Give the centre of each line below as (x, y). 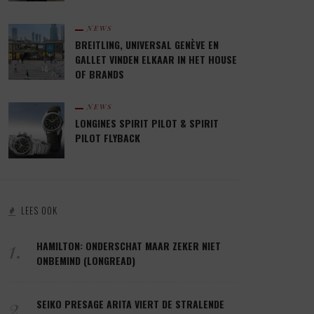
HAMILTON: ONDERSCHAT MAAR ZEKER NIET (129, 245)
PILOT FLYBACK (108, 137)
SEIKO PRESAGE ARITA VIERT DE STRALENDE (130, 303)
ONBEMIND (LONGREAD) (86, 260)
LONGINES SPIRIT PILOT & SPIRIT (147, 123)
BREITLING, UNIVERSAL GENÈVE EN (147, 44)
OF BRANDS (100, 74)
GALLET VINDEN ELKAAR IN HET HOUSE (156, 59)
